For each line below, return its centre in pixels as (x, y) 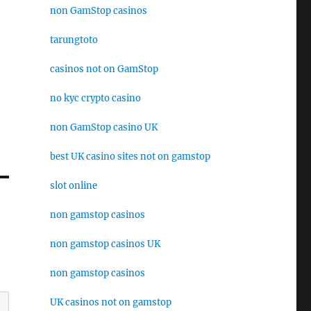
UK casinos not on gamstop (110, 302)
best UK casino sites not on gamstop (130, 156)
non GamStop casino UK (103, 127)
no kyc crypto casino (95, 98)
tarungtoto (74, 40)
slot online (73, 185)
